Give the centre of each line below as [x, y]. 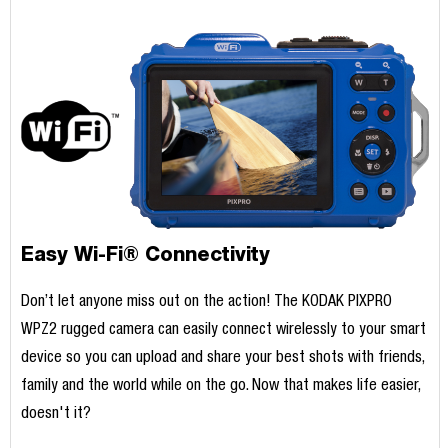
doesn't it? [55, 415]
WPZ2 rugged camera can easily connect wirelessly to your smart [223, 331]
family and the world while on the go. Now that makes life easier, [220, 387]
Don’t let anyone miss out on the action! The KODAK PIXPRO [206, 303]
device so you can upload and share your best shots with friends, [222, 359]
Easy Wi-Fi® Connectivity [145, 254]
